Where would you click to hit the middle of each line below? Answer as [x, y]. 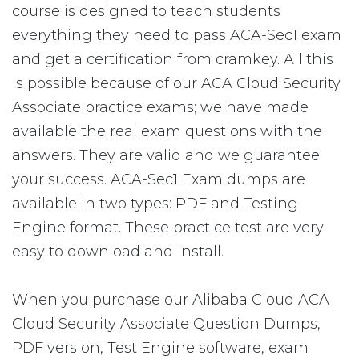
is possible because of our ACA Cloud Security [176, 83]
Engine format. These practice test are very [168, 228]
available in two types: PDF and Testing [155, 204]
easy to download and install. [118, 252]
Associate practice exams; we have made [160, 107]
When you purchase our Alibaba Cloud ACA [171, 300]
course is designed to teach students [146, 11]
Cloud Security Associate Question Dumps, [166, 324]
